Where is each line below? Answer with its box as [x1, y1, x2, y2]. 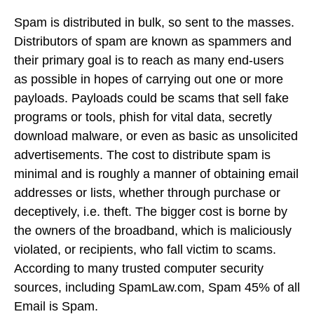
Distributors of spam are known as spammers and [14, 34, 292, 49]
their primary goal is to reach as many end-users [14, 53, 284, 68]
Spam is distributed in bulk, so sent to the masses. [14, 15, 294, 30]
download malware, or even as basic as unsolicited [14, 129, 298, 144]
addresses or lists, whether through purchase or [14, 186, 280, 200]
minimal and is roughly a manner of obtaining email [14, 167, 299, 182]
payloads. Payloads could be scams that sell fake [14, 91, 289, 106]
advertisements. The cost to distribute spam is [14, 148, 271, 163]
